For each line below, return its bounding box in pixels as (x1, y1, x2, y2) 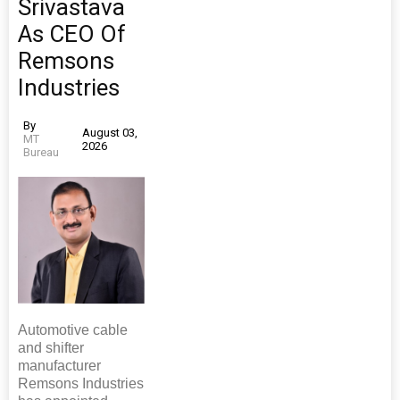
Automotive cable (18, 322, 128, 338)
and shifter (18, 340, 84, 356)
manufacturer (18, 358, 101, 374)
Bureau (23, 146, 59, 160)
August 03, (81, 125, 137, 139)
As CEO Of (18, 21, 126, 48)
